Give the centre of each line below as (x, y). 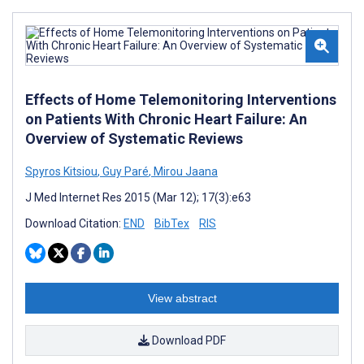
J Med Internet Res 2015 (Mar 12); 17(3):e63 (138, 197)
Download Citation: (74, 223)
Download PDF (188, 340)
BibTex (172, 223)
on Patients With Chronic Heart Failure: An (166, 119)
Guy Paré (124, 171)
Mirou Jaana (184, 171)
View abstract (182, 298)
